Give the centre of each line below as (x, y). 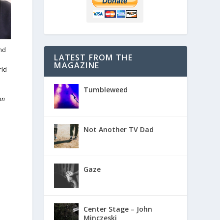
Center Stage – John (118, 209)
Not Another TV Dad (119, 129)
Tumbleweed (106, 89)
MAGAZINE (77, 65)
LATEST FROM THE (94, 57)
